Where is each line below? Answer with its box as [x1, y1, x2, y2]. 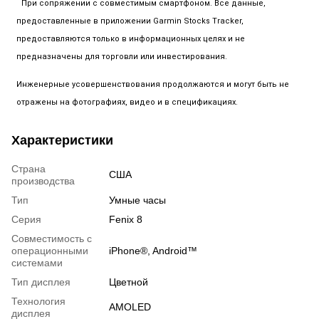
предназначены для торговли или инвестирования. [16, 51, 227, 61]
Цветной [109, 276, 148, 288]
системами [11, 256, 63, 268]
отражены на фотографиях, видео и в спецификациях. [16, 97, 238, 107]
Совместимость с [11, 232, 92, 244]
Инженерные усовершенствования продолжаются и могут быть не [16, 79, 289, 89]
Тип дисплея [11, 276, 70, 288]
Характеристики [11, 132, 113, 147]
